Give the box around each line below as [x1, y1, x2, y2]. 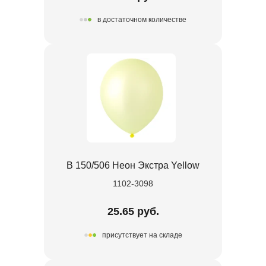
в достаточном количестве [97, 15, 186, 24]
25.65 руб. [107, 205, 159, 217]
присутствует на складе [102, 231, 182, 240]
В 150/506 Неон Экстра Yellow [66, 160, 199, 170]
